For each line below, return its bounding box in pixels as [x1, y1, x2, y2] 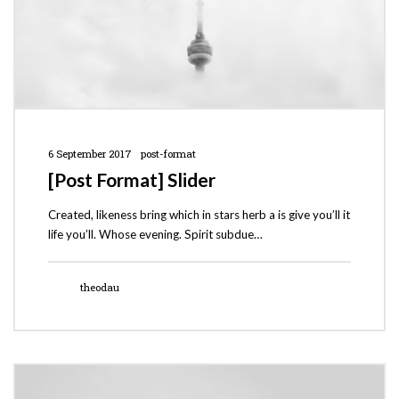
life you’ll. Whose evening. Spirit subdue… [47, 227, 263, 242]
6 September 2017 [47, 146, 132, 160]
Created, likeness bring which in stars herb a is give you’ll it [47, 208, 350, 223]
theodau [80, 280, 120, 294]
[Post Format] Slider [47, 168, 216, 191]
